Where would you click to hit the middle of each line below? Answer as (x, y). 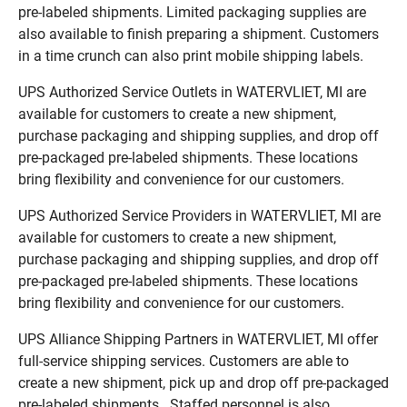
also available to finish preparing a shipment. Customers (199, 34)
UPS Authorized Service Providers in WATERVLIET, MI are (199, 215)
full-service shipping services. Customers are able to (184, 361)
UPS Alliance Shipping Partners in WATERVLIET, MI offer (198, 339)
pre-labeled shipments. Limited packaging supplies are (192, 12)
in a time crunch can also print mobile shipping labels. (191, 55)
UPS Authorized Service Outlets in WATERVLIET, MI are (192, 92)
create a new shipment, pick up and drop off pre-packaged (203, 382)
